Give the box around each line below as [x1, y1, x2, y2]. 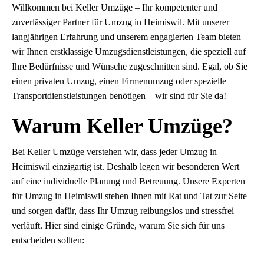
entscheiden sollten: [12, 235, 84, 246]
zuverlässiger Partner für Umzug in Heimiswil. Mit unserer [12, 17, 229, 28]
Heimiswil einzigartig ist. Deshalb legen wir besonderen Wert [12, 161, 239, 172]
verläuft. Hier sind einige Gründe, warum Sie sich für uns [12, 220, 225, 231]
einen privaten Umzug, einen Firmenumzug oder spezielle [12, 76, 226, 87]
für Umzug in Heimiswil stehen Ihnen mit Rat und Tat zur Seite [12, 191, 247, 202]
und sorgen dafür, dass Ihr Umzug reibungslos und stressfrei [12, 206, 234, 216]
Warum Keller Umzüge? [12, 114, 233, 138]
